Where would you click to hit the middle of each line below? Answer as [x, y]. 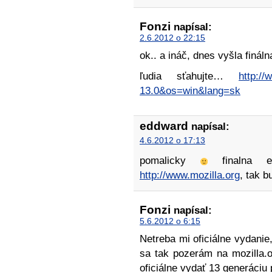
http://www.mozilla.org [190, 175]
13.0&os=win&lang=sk [190, 91]
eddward [164, 126]
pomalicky [170, 161]
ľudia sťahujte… [189, 76]
